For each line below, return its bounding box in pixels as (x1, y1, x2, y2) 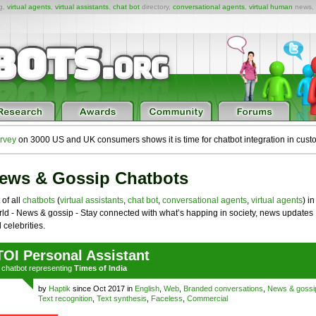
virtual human (249, 3, 293, 11)
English (134, 284, 159, 293)
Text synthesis (96, 294, 147, 303)
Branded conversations (183, 284, 263, 293)
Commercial (186, 294, 228, 303)
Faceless (150, 294, 183, 303)
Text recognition (37, 294, 92, 303)
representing (26, 264, 74, 272)
